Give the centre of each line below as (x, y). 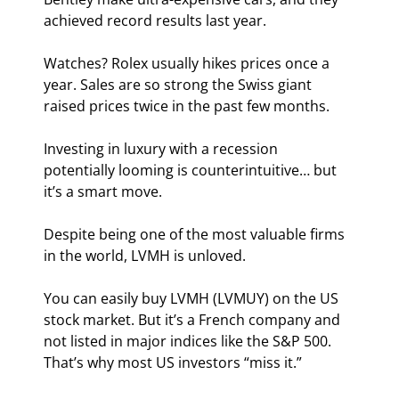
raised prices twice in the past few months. (187, 106)
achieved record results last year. (155, 21)
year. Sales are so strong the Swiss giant (180, 85)
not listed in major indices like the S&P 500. (190, 342)
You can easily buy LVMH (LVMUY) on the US (193, 299)
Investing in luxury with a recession (163, 149)
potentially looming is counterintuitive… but (192, 171)
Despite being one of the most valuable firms (196, 235)
